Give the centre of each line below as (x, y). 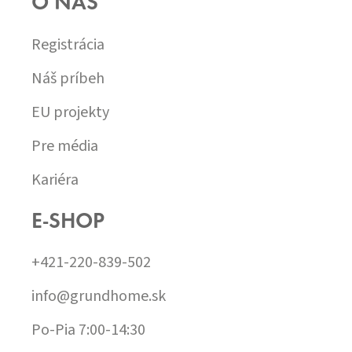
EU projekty (70, 112)
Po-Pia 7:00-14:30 (88, 330)
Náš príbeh (68, 78)
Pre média (65, 146)
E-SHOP (68, 222)
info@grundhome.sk (99, 296)
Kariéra (55, 180)
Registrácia (68, 44)
